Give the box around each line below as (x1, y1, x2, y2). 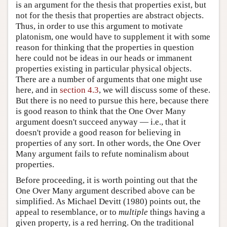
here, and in (16, 85, 60, 95)
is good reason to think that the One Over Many (16, 106, 186, 116)
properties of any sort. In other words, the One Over (16, 138, 201, 148)
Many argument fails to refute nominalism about (16, 148, 189, 159)
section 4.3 (60, 85, 99, 95)
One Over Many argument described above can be (16, 185, 195, 196)
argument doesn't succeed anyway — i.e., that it (16, 117, 186, 127)
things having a (148, 207, 205, 217)
